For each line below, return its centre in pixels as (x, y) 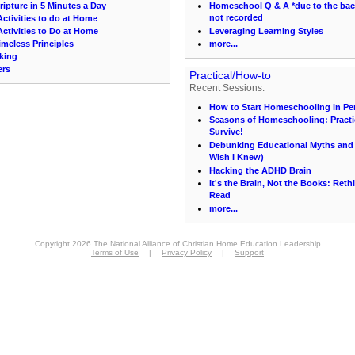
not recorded (236, 18)
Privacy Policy (187, 252)
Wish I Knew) (237, 158)
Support (249, 252)
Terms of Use (115, 252)
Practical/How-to (230, 75)
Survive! (226, 132)
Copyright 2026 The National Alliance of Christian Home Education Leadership (177, 244)
